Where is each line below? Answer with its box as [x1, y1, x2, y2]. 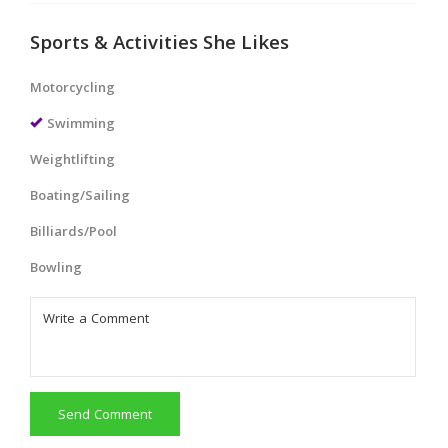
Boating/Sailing [30, 186, 130, 208]
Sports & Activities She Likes [30, 29, 289, 61]
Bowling [30, 258, 82, 280]
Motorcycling [30, 78, 115, 100]
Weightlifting [30, 150, 115, 172]
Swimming [47, 114, 115, 136]
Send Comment [58, 405, 152, 427]
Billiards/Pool [30, 222, 117, 244]
